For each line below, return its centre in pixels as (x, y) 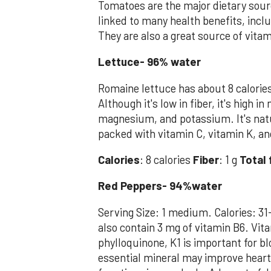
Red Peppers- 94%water (160, 186)
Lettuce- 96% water (149, 62)
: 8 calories (166, 160)
